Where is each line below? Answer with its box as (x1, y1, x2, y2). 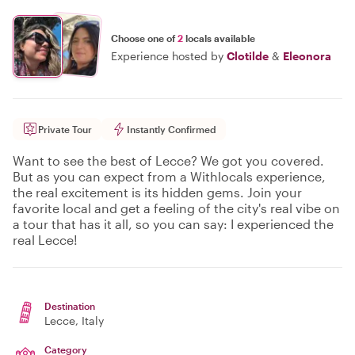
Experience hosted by (111, 48, 223, 63)
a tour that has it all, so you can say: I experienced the (13, 216, 334, 231)
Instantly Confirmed (127, 124, 216, 135)
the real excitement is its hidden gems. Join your (13, 185, 302, 200)
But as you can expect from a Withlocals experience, (13, 169, 326, 184)
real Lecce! (13, 232, 78, 247)
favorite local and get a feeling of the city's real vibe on (13, 200, 340, 216)
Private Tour (38, 124, 92, 135)
